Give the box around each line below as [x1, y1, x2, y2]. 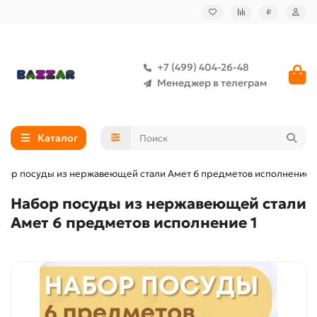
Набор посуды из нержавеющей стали [11, 195, 306, 213]
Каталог [37, 132, 78, 144]
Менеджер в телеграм [157, 76, 267, 89]
